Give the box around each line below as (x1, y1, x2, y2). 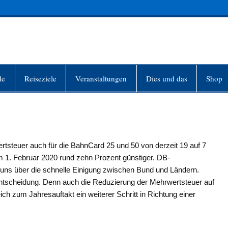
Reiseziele (24, 73, 56, 83)
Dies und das (146, 73, 187, 83)
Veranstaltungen (75, 73, 127, 83)
